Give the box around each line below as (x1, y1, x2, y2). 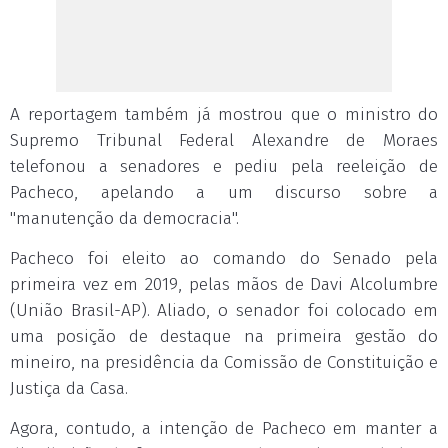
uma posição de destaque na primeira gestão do (10, 326, 438, 347)
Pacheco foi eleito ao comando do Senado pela (10, 248, 438, 269)
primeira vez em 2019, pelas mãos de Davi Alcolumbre (10, 274, 438, 295)
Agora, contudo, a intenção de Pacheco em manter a (10, 418, 438, 439)
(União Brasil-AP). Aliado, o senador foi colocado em (10, 300, 438, 321)
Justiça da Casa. (10, 378, 128, 399)
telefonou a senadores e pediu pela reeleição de (10, 156, 438, 177)
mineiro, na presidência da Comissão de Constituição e (10, 352, 438, 373)
